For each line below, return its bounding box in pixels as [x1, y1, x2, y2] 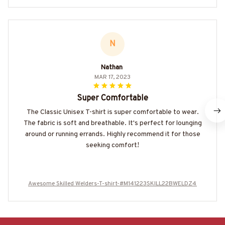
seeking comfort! [86, 141, 139, 150]
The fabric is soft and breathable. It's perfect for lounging [23, 119, 202, 128]
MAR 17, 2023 [94, 73, 131, 82]
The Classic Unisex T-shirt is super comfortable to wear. [26, 108, 199, 117]
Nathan [100, 63, 123, 72]
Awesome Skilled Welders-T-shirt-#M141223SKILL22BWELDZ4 [28, 180, 197, 188]
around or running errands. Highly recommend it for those [25, 130, 200, 139]
